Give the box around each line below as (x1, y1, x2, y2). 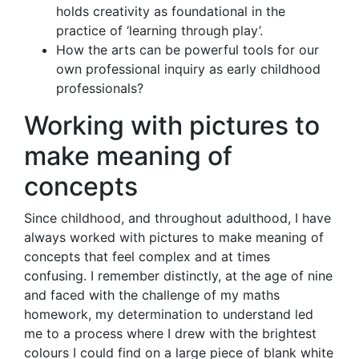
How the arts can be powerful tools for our (56, 41, 319, 58)
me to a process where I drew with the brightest (24, 325, 317, 341)
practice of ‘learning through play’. (56, 22, 263, 38)
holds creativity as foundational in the (56, 2, 285, 19)
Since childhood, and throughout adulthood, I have (24, 209, 331, 226)
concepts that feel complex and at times (24, 248, 270, 264)
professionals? (56, 79, 143, 96)
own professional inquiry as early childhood (56, 60, 321, 77)
